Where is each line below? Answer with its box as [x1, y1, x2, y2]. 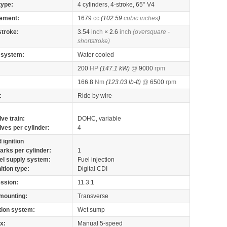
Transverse [78, 193, 108, 200]
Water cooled [78, 51, 114, 58]
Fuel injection [78, 156, 115, 163]
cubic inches [124, 15, 158, 22]
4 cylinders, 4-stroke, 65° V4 [78, 1, 155, 8]
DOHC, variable [78, 115, 121, 122]
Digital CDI [78, 165, 107, 172]
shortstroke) [78, 37, 110, 45]
